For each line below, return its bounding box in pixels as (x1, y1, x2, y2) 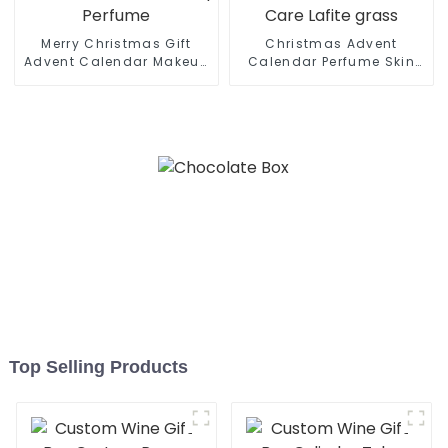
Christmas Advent (265, 35, 398, 53)
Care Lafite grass (268, 71, 395, 89)
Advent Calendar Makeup (23, 53, 209, 71)
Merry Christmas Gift (41, 35, 192, 53)
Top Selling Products (8, 356, 188, 377)
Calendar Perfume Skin (248, 53, 323, 71)
